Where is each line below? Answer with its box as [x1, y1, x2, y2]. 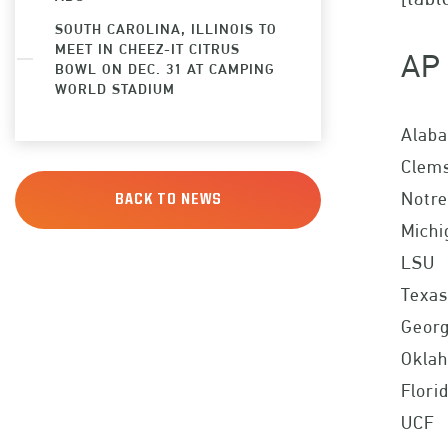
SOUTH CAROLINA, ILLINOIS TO [55, 19, 277, 37]
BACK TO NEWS [114, 191, 222, 208]
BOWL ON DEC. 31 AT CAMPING [55, 59, 275, 77]
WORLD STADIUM [55, 79, 175, 97]
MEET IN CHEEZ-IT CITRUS [55, 39, 240, 57]
